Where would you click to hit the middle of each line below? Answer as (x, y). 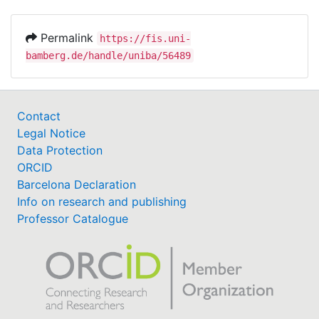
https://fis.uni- (145, 38)
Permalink (67, 37)
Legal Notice (51, 133)
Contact (39, 116)
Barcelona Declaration (77, 184)
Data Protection (60, 150)
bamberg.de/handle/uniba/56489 (108, 55)
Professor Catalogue (73, 218)
